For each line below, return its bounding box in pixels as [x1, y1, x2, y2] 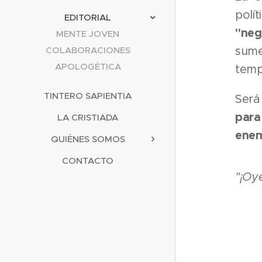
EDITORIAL [64, 12, 111, 23]
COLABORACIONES [45, 44, 130, 56]
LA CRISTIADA [57, 112, 118, 123]
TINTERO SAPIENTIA [44, 90, 132, 101]
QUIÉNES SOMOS [50, 133, 125, 144]
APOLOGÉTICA [54, 61, 121, 72]
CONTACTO [62, 155, 113, 166]
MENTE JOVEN [56, 28, 119, 39]
